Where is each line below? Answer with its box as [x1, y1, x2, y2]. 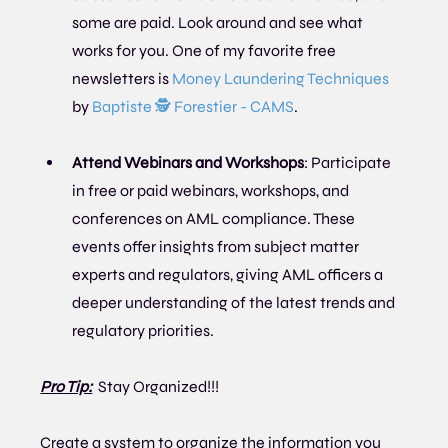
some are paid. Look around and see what [72, 13, 367, 33]
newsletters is [72, 69, 173, 89]
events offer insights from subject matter [72, 237, 363, 257]
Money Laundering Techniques [172, 69, 390, 89]
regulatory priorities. [72, 321, 215, 341]
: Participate [304, 153, 395, 173]
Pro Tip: [40, 377, 93, 397]
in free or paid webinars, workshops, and [72, 181, 353, 201]
